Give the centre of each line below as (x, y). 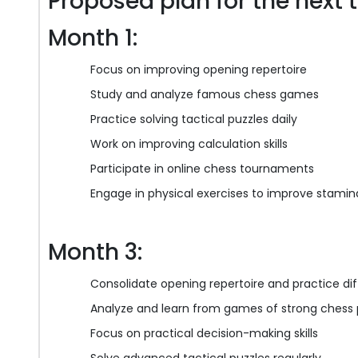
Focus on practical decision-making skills (204, 334)
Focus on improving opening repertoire (199, 70)
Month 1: (93, 38)
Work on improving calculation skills (189, 144)
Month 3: (95, 253)
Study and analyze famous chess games (205, 95)
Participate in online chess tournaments (202, 169)
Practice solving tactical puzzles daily (194, 119)
